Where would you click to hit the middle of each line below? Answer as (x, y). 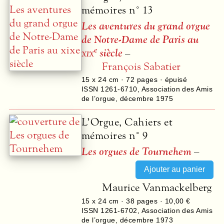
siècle (110, 53)
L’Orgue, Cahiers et (127, 122)
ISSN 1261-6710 (109, 89)
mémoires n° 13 (117, 10)
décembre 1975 (146, 99)
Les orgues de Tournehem (136, 151)
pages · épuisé (161, 80)
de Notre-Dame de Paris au (140, 39)
